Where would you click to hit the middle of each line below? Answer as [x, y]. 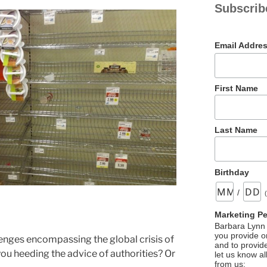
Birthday [232, 172]
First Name [237, 88]
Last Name [236, 130]
